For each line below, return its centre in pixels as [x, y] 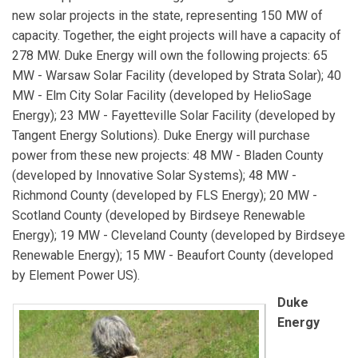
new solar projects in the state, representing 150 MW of [167, 16]
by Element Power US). [76, 276]
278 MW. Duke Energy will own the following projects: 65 [170, 56]
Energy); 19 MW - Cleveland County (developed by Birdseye [179, 236]
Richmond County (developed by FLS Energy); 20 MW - [165, 196]
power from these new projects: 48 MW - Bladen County [168, 156]
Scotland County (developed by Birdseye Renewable [159, 216]
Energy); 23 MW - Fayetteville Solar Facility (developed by [174, 116]
